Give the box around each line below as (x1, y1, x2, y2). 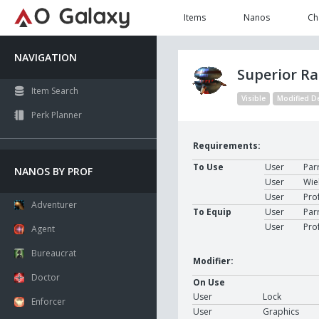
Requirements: (193, 140, 261, 152)
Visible (241, 93, 266, 103)
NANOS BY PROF (14, 164, 93, 178)
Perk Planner (31, 109, 82, 121)
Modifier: (193, 255, 234, 267)
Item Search (31, 85, 78, 97)
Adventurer (31, 199, 77, 211)
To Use (193, 161, 224, 173)
